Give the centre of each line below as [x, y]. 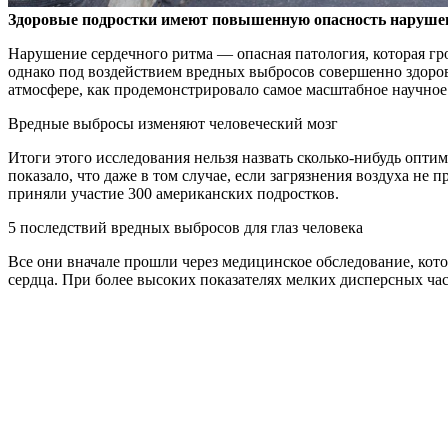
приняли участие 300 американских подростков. [173, 194]
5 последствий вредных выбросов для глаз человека [185, 228]
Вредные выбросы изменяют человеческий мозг [173, 124]
